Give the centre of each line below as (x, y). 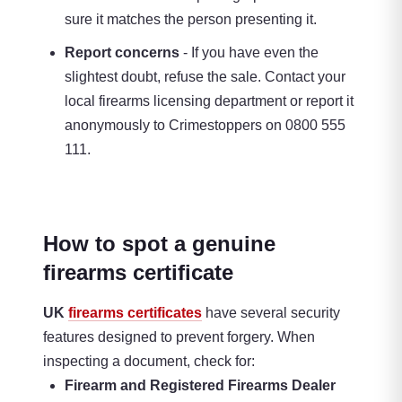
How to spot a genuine (159, 244)
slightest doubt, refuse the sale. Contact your (205, 77)
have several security (271, 313)
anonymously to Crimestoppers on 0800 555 (205, 126)
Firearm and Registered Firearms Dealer (200, 386)
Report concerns (122, 53)
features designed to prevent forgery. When (179, 337)
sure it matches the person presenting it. (191, 20)
